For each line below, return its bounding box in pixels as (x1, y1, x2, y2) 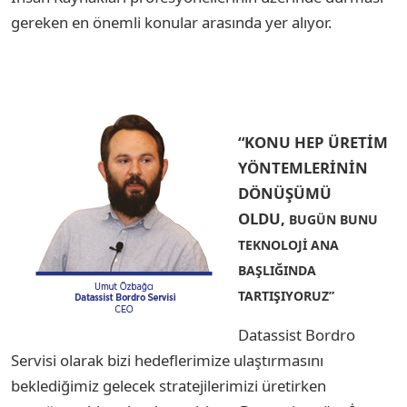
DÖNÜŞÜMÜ (238, 182, 332, 203)
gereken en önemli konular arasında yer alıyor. (11, 11, 332, 33)
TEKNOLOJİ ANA (238, 235, 339, 253)
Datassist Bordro (238, 323, 355, 345)
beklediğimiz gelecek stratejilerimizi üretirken (11, 374, 326, 396)
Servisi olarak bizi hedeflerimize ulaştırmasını (11, 349, 323, 371)
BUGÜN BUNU (289, 210, 378, 228)
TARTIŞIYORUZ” (238, 286, 334, 304)
